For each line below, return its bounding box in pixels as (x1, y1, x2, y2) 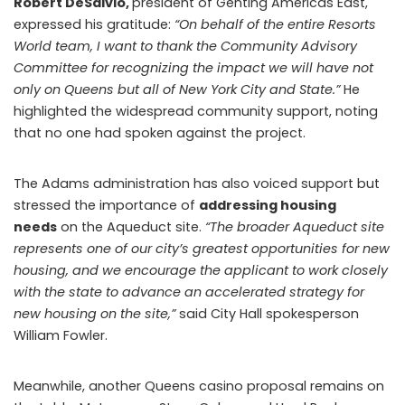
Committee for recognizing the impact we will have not (14, 58, 373, 77)
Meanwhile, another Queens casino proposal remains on (14, 376, 384, 395)
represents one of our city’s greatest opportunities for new (14, 239, 390, 258)
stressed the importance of (14, 195, 199, 214)
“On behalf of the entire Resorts (171, 14, 376, 33)
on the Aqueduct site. (57, 217, 202, 236)
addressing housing (199, 195, 336, 214)
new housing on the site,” (14, 304, 179, 323)
